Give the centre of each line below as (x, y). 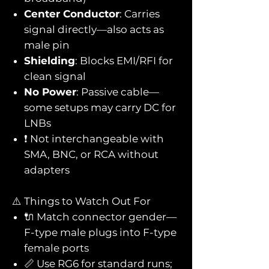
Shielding (50, 60)
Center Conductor (72, 14)
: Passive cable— (118, 92)
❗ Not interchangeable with (94, 138)
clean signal (55, 76)
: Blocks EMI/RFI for (124, 60)
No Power (50, 92)
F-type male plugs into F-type (100, 232)
